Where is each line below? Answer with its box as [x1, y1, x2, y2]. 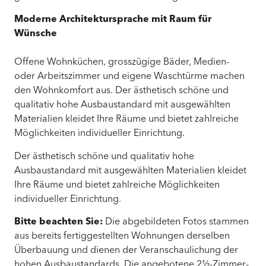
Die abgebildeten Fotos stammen [103, 217, 249, 227]
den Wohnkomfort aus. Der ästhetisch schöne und [14, 86, 229, 96]
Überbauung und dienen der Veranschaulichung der [14, 245, 238, 255]
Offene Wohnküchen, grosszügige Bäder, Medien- [14, 58, 229, 68]
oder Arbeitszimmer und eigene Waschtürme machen [14, 72, 245, 82]
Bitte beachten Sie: [14, 217, 103, 227]
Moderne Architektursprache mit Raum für [14, 15, 211, 25]
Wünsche [14, 29, 57, 39]
